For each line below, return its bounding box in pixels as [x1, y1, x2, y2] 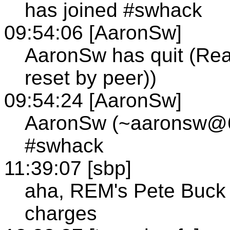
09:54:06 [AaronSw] [4, 21, 182, 44]
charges [25, 202, 97, 224]
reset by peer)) [25, 66, 157, 89]
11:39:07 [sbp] [4, 157, 131, 179]
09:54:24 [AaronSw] [4, 89, 182, 111]
